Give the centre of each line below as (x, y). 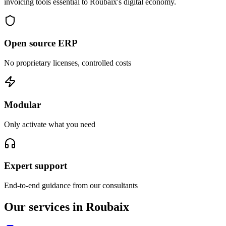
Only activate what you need (50, 124)
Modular (22, 104)
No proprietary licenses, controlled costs (68, 63)
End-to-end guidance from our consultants (71, 185)
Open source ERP (41, 43)
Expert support (36, 166)
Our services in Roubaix (67, 207)
